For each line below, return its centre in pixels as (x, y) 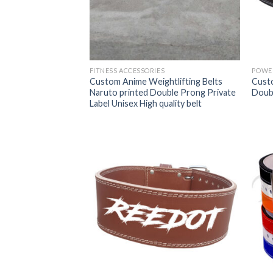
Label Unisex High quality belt (145, 103)
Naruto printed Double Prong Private (162, 92)
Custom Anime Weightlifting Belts (156, 81)
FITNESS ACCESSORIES (127, 70)
